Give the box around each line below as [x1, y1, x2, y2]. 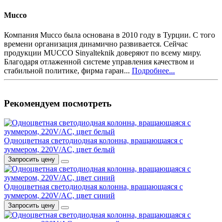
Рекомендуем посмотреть [4, 98, 111, 109]
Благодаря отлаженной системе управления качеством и [4, 57, 194, 66]
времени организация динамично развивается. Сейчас [4, 39, 188, 48]
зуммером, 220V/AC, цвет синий [4, 191, 115, 200]
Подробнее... [132, 66, 175, 75]
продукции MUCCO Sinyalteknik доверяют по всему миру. [4, 48, 201, 57]
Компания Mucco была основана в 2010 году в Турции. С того [4, 30, 215, 39]
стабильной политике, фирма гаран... [4, 66, 132, 75]
